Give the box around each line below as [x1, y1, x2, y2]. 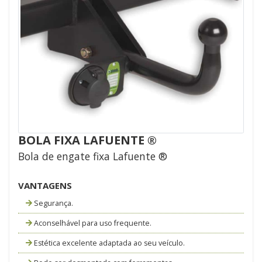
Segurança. [32, 198, 73, 208]
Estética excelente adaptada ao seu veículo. [32, 237, 185, 248]
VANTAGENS [18, 180, 72, 192]
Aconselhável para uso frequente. [32, 218, 151, 228]
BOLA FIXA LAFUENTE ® [18, 132, 157, 149]
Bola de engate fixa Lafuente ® [18, 149, 167, 164]
